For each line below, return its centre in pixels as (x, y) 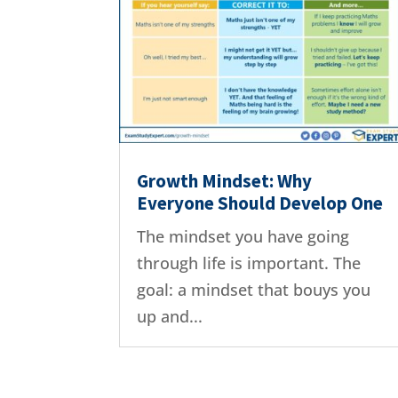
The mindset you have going (243, 237)
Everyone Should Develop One (260, 203)
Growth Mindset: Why (225, 181)
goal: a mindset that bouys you (254, 290)
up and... (170, 317)
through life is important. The (249, 263)
